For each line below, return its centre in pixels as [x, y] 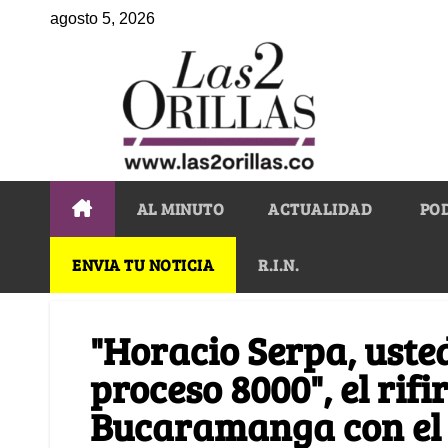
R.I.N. [278, 264]
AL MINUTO [180, 208]
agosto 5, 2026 [102, 18]
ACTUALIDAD [320, 208]
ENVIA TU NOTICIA [143, 264]
